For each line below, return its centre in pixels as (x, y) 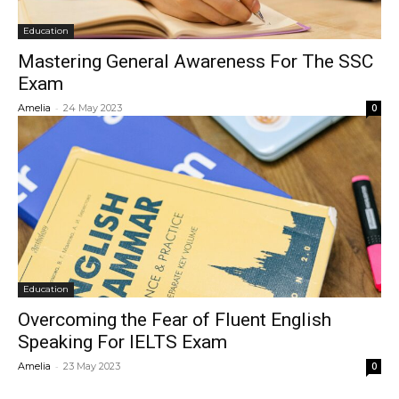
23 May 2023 (92, 366)
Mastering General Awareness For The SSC (195, 61)
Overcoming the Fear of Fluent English (175, 320)
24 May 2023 (93, 108)
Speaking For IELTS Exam (122, 342)
